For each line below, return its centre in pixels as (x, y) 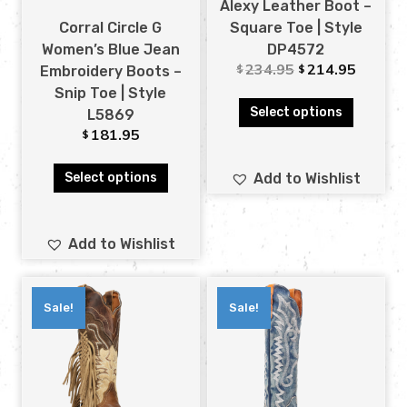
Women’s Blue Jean (110, 50)
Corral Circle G (111, 28)
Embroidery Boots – (110, 72)
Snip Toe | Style (111, 94)
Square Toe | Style (296, 28)
